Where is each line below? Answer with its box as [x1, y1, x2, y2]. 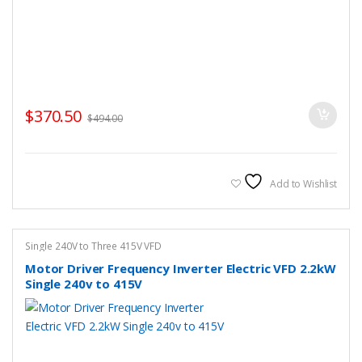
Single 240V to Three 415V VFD [24, 238, 162, 253]
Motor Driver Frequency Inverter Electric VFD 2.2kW [24, 260, 335, 277]
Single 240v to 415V [24, 276, 143, 293]
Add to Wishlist [270, 176, 338, 191]
